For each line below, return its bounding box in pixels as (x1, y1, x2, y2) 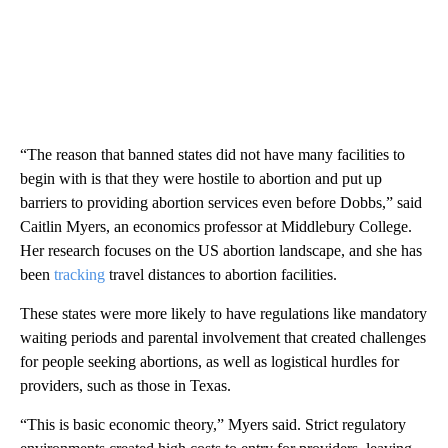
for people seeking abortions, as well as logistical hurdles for (20, 352, 399, 370)
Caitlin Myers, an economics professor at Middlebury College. (20, 217, 412, 235)
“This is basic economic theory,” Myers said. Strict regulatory (20, 415, 406, 433)
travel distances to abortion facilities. (105, 265, 337, 283)
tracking (54, 265, 105, 283)
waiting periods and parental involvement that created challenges (20, 328, 426, 346)
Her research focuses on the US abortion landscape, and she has (20, 241, 422, 259)
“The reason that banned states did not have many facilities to (20, 145, 405, 163)
